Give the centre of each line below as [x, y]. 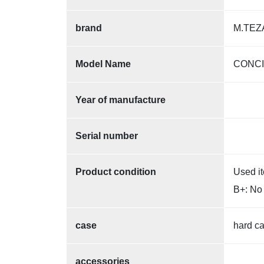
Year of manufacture [121, 100]
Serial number [107, 136]
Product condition [116, 171]
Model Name [103, 64]
